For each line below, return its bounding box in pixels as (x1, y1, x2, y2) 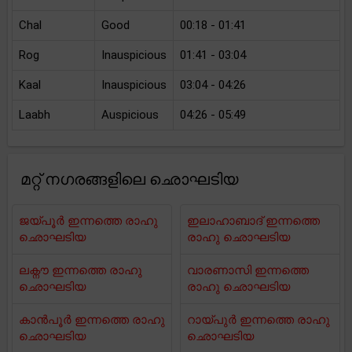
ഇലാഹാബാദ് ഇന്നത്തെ (187, 214, 320, 228)
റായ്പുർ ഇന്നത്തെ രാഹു (187, 313, 330, 327)
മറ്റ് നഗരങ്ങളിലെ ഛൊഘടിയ (20, 170, 238, 189)
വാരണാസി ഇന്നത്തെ (187, 263, 309, 277)
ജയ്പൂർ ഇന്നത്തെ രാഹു (19, 214, 158, 228)
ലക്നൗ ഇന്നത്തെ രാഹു (19, 263, 142, 277)
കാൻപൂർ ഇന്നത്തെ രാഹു (19, 313, 165, 327)
